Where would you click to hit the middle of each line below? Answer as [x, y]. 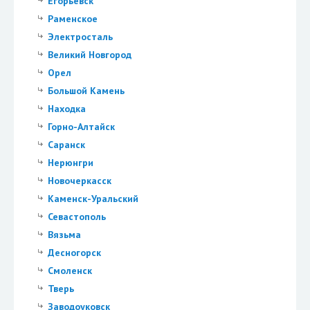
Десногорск [74, 253]
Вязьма [64, 235]
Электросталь [80, 37]
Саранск [66, 145]
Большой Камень [86, 91]
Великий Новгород [89, 55]
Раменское [72, 19]
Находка [66, 109]
